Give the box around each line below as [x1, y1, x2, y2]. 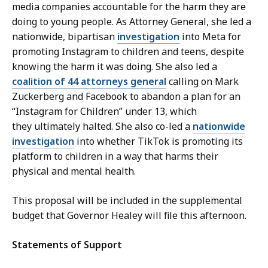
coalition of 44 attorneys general [12, 75, 166, 89]
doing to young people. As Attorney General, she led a [12, 15, 251, 29]
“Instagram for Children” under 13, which [12, 105, 197, 118]
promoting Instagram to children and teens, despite [12, 45, 244, 59]
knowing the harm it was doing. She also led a [12, 60, 217, 74]
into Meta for [179, 30, 241, 44]
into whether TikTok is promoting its [74, 135, 243, 148]
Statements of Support [12, 238, 122, 252]
